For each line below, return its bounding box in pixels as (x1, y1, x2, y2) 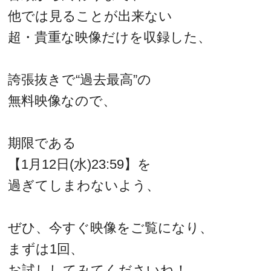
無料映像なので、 (8, 93, 117, 108)
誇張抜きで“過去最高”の (8, 71, 152, 87)
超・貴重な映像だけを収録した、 (8, 29, 212, 45)
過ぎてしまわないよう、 (8, 177, 160, 193)
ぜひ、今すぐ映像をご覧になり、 (8, 220, 214, 235)
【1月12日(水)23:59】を (8, 156, 152, 172)
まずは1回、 (8, 241, 84, 256)
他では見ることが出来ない (8, 8, 173, 24)
